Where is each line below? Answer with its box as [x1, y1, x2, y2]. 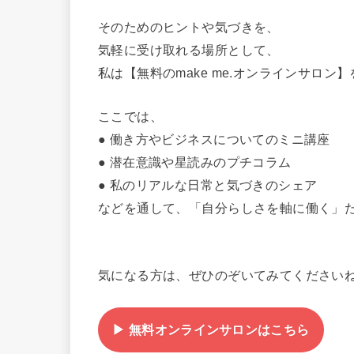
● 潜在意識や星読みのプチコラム [98, 155, 292, 170]
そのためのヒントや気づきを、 [98, 19, 280, 34]
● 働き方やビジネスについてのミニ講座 [98, 132, 330, 147]
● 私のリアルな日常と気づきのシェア [98, 178, 318, 193]
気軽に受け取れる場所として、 [98, 42, 280, 57]
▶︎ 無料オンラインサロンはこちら [112, 322, 310, 337]
